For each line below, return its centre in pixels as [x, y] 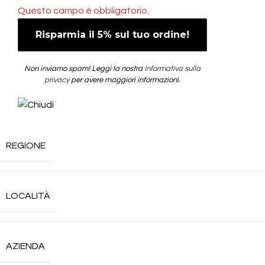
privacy [57, 80]
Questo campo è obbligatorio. [83, 11]
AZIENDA [25, 246]
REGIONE [26, 146]
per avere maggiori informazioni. [125, 80]
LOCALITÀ [28, 196]
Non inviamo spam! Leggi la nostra [84, 69]
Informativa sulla [172, 69]
